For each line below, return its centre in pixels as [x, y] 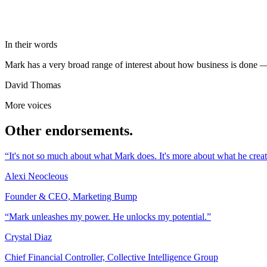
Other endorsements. [69, 131]
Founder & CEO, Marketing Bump [71, 197]
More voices [28, 105]
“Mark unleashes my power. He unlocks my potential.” [108, 217]
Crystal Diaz [28, 237]
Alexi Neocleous [36, 176]
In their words [31, 45]
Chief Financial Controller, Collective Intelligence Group [111, 257]
